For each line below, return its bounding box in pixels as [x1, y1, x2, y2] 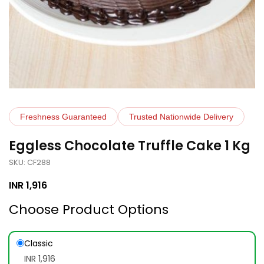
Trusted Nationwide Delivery [129, 112, 233, 121]
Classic [24, 237, 53, 249]
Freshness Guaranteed [20, 112, 107, 121]
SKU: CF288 [9, 157, 51, 168]
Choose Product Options [9, 200, 169, 219]
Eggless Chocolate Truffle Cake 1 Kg [9, 137, 250, 155]
